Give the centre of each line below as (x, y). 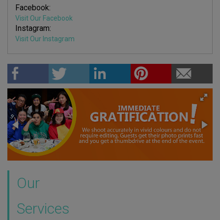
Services (43, 208)
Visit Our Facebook (44, 18)
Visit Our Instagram (45, 39)
